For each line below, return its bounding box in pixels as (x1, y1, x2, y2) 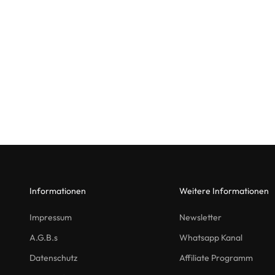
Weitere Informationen (179, 185, 269, 197)
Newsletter (179, 212, 222, 223)
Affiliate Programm (179, 252, 253, 264)
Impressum (29, 212, 72, 223)
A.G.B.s (29, 232, 58, 244)
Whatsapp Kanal (179, 232, 242, 244)
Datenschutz (29, 252, 77, 264)
